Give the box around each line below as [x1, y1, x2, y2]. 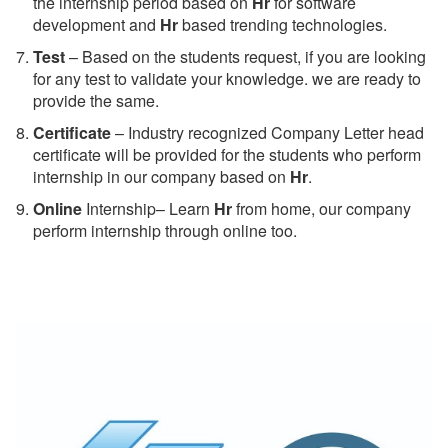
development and [33, 12, 160, 36]
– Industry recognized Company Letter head [111, 120, 424, 144]
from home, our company [232, 196, 411, 220]
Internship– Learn [82, 196, 214, 220]
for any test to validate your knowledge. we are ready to [33, 66, 421, 90]
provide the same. [33, 88, 159, 112]
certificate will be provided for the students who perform [33, 142, 421, 166]
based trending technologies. [178, 12, 387, 36]
